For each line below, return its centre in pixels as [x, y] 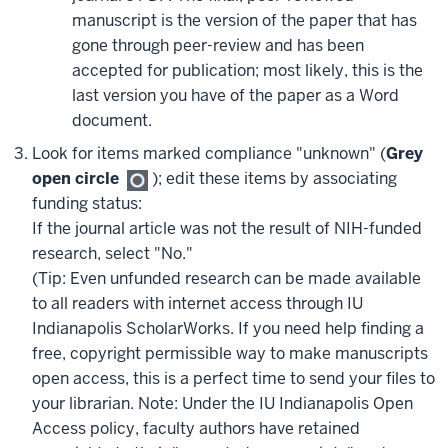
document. [112, 121]
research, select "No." [112, 254]
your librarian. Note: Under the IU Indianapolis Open [222, 404]
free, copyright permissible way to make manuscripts [230, 354]
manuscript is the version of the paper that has [244, 21]
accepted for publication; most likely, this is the [247, 71]
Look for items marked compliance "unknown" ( [209, 154]
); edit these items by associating [272, 179]
